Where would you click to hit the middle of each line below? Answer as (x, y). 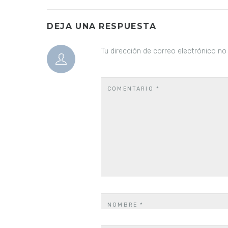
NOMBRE (124, 205)
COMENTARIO (132, 89)
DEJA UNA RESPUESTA (102, 26)
